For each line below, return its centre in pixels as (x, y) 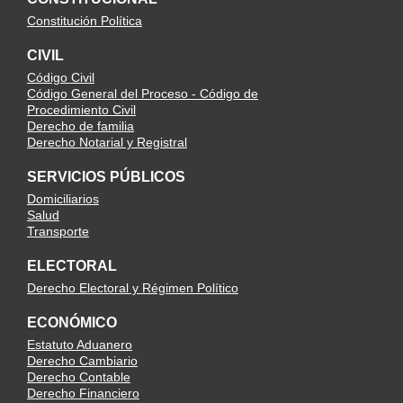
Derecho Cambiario (82, 361)
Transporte (58, 231)
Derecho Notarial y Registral (107, 142)
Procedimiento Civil (81, 110)
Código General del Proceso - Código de (143, 94)
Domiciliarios (63, 199)
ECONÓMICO (72, 322)
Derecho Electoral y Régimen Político (133, 288)
